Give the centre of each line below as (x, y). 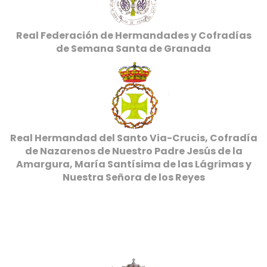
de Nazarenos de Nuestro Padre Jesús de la (133, 151)
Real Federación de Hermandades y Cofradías (133, 35)
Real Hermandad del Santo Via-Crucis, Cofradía (133, 138)
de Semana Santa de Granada (133, 49)
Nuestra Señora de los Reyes (133, 177)
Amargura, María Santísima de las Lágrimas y (133, 164)
